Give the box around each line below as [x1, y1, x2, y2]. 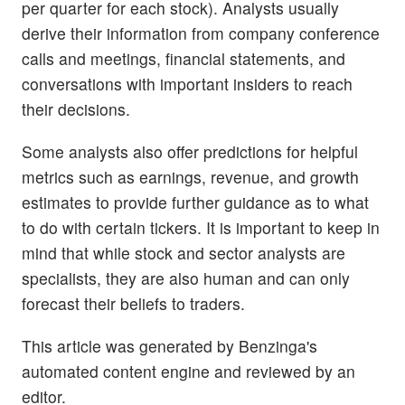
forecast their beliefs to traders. [22, 291, 245, 315]
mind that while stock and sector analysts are [22, 240, 345, 264]
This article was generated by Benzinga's [22, 334, 317, 358]
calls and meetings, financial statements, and [22, 46, 345, 70]
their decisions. [22, 97, 130, 120]
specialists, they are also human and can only [22, 266, 350, 289]
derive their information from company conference [22, 21, 380, 44]
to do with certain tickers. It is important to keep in [22, 215, 380, 239]
